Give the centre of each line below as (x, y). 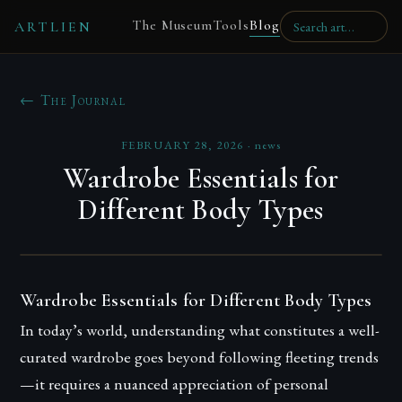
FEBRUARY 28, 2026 (182, 145)
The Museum (172, 25)
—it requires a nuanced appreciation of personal (175, 384)
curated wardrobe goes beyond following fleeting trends (200, 357)
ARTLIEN (54, 26)
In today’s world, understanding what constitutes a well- (200, 330)
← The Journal (73, 100)
